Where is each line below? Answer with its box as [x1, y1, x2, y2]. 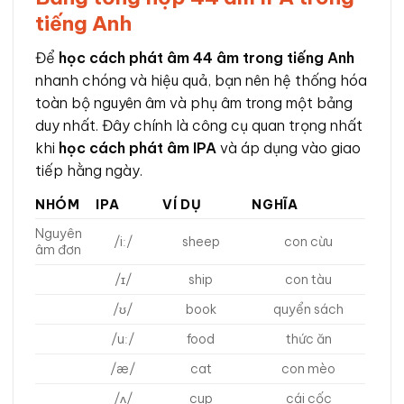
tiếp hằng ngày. [35, 161, 142, 179]
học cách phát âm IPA [59, 138, 216, 157]
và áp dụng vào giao [216, 138, 361, 157]
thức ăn [285, 331, 332, 347]
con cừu [284, 234, 334, 250]
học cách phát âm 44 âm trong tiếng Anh [59, 48, 354, 67]
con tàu [285, 271, 333, 288]
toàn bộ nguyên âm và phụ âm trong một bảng [35, 93, 353, 112]
